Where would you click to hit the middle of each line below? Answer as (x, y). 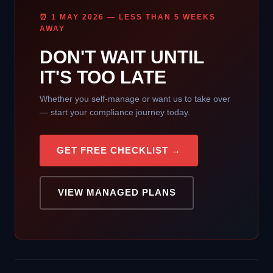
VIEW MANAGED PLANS (117, 192)
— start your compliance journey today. (115, 112)
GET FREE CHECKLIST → (119, 150)
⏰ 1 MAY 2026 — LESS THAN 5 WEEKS (128, 17)
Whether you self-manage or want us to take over (135, 98)
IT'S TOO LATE (103, 77)
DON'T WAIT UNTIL (122, 57)
